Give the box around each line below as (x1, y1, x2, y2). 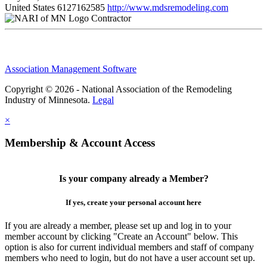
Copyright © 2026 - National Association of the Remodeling (5, 83, 232, 94)
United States (5, 2, 55, 13)
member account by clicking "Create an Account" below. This (5, 231, 238, 241)
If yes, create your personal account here (66, 197, 201, 207)
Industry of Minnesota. (5, 94, 92, 105)
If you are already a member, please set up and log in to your (5, 220, 231, 231)
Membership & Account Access (5, 136, 155, 150)
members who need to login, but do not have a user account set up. (5, 252, 255, 263)
